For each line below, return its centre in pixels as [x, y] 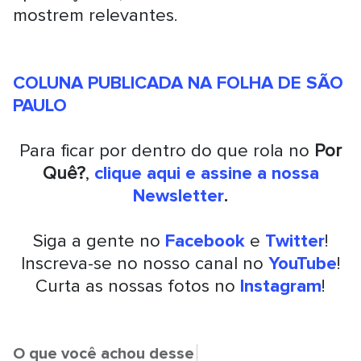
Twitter [295, 241]
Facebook [205, 241]
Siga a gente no [99, 241]
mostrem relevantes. [96, 15]
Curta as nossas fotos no [135, 286]
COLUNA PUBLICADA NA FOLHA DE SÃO [178, 83]
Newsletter [178, 196]
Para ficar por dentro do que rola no [167, 151]
